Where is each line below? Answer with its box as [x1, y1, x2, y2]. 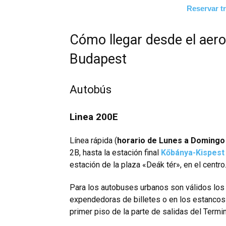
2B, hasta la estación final [70, 148, 161, 158]
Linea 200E [70, 111, 118, 123]
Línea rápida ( [70, 136, 117, 146]
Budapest [70, 51, 127, 68]
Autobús [70, 83, 111, 96]
